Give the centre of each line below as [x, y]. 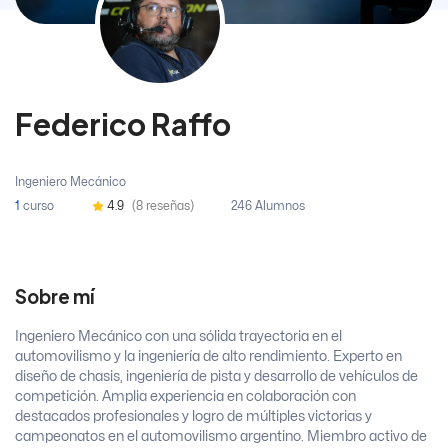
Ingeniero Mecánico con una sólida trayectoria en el [178, 337]
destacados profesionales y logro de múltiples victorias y [193, 417]
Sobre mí [54, 297]
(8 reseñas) [162, 206]
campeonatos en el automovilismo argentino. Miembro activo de [221, 437]
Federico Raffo [123, 124]
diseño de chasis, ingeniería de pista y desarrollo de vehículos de [216, 377]
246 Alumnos [268, 206]
